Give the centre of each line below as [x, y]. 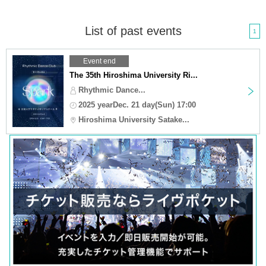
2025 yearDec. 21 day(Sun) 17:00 [137, 104]
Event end [99, 61]
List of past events [133, 31]
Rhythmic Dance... [112, 90]
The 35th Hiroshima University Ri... [134, 75]
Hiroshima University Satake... [134, 119]
